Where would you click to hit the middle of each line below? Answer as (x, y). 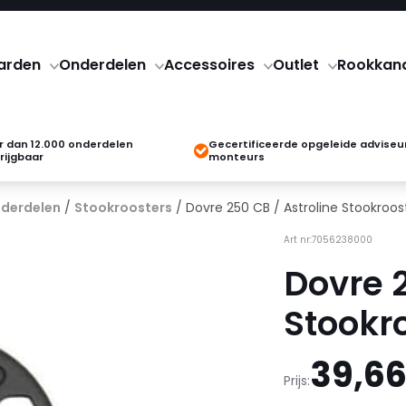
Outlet (295, 65)
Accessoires (209, 65)
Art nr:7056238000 (328, 240)
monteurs (237, 157)
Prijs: (296, 381)
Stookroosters (123, 208)
